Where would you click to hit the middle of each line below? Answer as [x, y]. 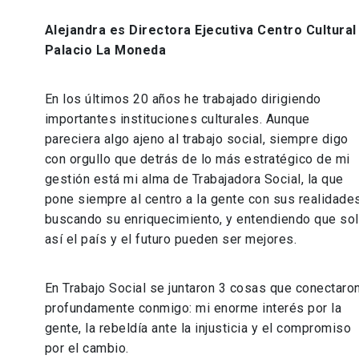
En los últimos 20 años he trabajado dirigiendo [183, 99]
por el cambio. [87, 349]
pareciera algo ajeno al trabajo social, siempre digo [196, 139]
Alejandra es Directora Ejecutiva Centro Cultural [200, 30]
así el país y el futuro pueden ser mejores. [171, 240]
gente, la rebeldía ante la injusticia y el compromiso [198, 329]
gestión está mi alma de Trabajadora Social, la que [194, 179]
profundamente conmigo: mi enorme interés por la [193, 309]
